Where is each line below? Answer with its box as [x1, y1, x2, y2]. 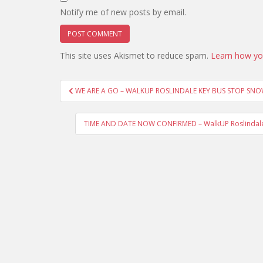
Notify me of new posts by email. [60, 6, 186, 18]
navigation [59, 93, 137, 112]
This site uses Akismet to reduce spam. [60, 50, 211, 61]
